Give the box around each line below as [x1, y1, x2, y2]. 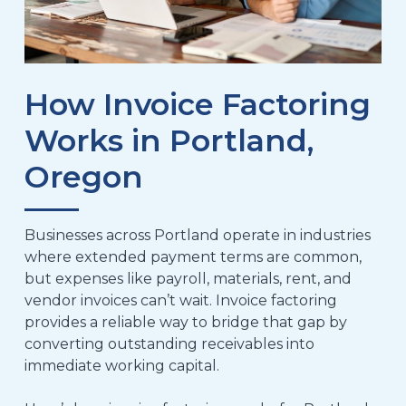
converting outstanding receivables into [24, 334, 314, 353]
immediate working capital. [24, 356, 219, 374]
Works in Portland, [24, 121, 314, 159]
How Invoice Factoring [24, 84, 371, 122]
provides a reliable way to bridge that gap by [24, 313, 347, 331]
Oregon [24, 157, 143, 195]
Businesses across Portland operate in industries [24, 226, 371, 244]
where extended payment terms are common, [24, 247, 362, 266]
